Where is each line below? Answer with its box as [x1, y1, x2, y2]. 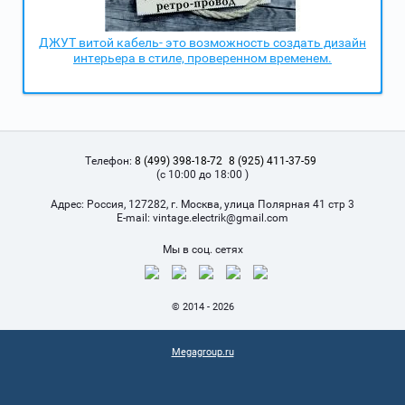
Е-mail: [117, 212, 153, 225]
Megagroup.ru [171, 346, 234, 359]
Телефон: [85, 155, 135, 168]
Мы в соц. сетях [162, 243, 243, 257]
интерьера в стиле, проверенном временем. [73, 51, 332, 66]
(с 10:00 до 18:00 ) [156, 168, 249, 182]
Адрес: [51, 198, 87, 212]
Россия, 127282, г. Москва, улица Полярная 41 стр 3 [87, 198, 354, 212]
